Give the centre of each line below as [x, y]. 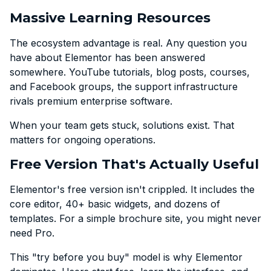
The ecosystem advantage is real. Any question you [128, 43]
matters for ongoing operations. [83, 140]
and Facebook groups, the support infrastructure [124, 87]
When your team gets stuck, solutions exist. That [122, 125]
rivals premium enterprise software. [91, 101]
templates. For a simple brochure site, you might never [135, 218]
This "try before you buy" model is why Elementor [126, 257]
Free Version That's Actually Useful [134, 164]
